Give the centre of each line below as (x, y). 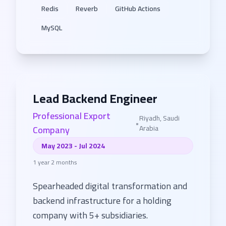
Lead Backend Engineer (95, 99)
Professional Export (72, 116)
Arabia (149, 128)
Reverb (87, 9)
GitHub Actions (138, 9)
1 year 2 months (55, 162)
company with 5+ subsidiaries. (90, 215)
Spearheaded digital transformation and (110, 186)
